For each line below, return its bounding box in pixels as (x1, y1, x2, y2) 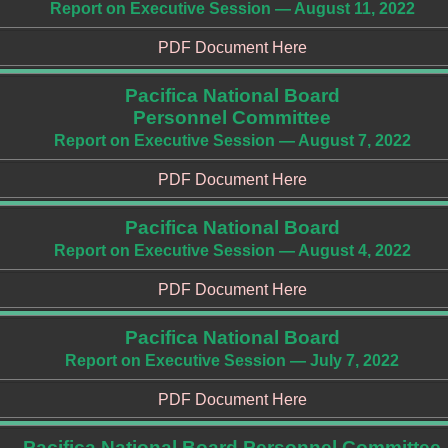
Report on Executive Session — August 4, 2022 (53, 242, 411, 259)
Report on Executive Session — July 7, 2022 (65, 352, 399, 369)
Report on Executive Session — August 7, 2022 (53, 132, 411, 149)
